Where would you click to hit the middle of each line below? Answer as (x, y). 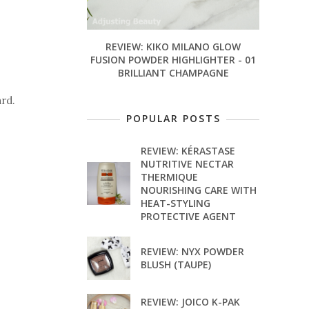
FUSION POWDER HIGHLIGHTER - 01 (173, 60)
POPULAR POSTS (173, 119)
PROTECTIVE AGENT (188, 217)
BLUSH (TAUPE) (176, 265)
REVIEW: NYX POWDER (192, 252)
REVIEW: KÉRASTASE (188, 151)
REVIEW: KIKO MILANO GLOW (173, 47)
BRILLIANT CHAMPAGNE (173, 73)
